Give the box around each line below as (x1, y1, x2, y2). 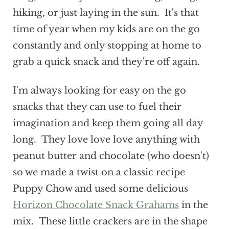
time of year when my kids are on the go (12, 24, 200, 35)
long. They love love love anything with (12, 134, 200, 146)
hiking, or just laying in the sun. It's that (12, 7, 199, 19)
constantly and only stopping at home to (12, 40, 201, 52)
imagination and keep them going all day (12, 118, 203, 129)
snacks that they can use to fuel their (12, 101, 181, 113)
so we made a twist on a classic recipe (12, 167, 185, 178)
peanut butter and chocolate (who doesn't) (12, 150, 209, 162)
